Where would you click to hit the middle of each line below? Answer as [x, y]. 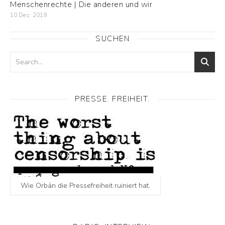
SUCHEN [113, 38]
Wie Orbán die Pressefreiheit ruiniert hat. [85, 185]
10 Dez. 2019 [29, 15]
